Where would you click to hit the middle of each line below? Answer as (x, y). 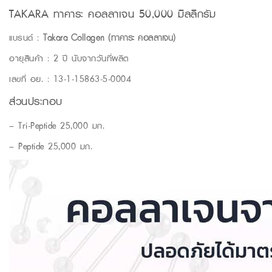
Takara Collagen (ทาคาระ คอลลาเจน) (110, 38)
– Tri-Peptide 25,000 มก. (57, 125)
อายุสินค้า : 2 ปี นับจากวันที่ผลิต (69, 58)
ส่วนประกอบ (36, 101)
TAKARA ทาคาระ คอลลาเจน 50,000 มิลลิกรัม (112, 13)
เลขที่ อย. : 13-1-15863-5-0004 (70, 79)
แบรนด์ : (26, 38)
